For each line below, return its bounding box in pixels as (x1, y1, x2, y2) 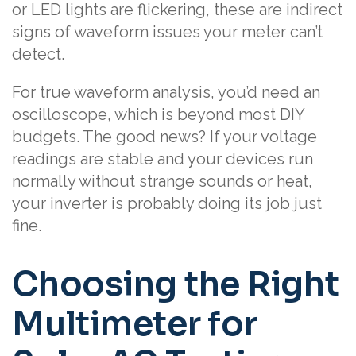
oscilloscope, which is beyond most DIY (12, 105, 304, 124)
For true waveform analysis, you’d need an (12, 83, 320, 102)
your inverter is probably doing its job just (12, 194, 322, 213)
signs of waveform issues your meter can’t (12, 22, 323, 41)
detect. (12, 44, 64, 64)
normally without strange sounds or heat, (12, 172, 312, 191)
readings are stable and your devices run (12, 149, 313, 168)
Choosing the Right (12, 262, 339, 305)
